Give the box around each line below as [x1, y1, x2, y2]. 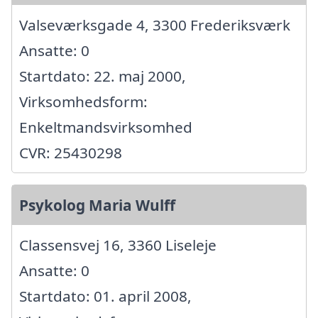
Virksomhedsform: [19, 92, 148, 112]
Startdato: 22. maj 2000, [19, 66, 186, 87]
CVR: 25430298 [19, 143, 122, 163]
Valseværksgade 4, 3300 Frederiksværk [19, 15, 290, 35]
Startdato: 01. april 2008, [19, 286, 192, 307]
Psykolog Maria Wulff [19, 195, 175, 216]
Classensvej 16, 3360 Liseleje [19, 235, 216, 256]
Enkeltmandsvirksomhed [19, 117, 192, 138]
